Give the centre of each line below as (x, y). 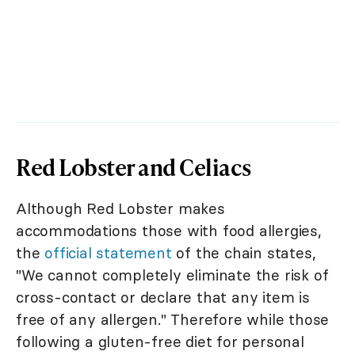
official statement (108, 252)
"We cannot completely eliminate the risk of (172, 275)
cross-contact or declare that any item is (163, 297)
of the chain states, (244, 252)
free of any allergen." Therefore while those (173, 319)
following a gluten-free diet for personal (160, 341)
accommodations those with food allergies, (169, 230)
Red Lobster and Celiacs (134, 166)
